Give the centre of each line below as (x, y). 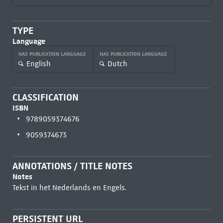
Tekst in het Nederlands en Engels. (69, 188)
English (38, 63)
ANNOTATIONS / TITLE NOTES (72, 166)
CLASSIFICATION (45, 97)
